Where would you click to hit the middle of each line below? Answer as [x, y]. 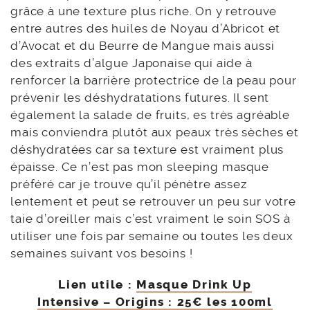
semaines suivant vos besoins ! [102, 253]
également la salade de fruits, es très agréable [150, 115]
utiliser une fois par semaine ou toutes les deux [152, 236]
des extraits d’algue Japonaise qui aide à [131, 63]
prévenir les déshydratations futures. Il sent [140, 97]
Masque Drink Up [194, 284]
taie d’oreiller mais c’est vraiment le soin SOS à [151, 218]
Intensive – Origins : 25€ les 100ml [155, 301]
